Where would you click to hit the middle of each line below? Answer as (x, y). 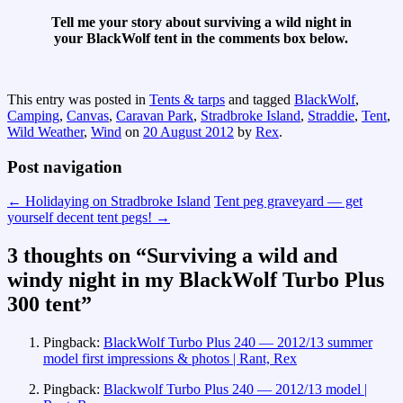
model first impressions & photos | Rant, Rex (170, 359)
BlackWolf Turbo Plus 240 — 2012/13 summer (238, 343)
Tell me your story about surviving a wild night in (201, 22)
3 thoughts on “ (77, 256)
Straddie (331, 116)
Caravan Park (155, 116)
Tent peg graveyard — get (288, 201)
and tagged (260, 100)
